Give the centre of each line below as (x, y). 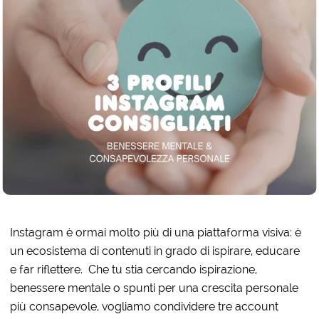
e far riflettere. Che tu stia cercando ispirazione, (134, 269)
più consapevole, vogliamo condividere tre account (145, 306)
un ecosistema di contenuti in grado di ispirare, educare (155, 251)
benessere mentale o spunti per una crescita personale (155, 288)
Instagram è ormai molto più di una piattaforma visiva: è (156, 232)
